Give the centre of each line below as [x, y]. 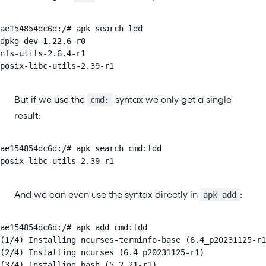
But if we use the [51, 99]
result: [27, 115]
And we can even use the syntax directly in [107, 194]
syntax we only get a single [172, 99]
